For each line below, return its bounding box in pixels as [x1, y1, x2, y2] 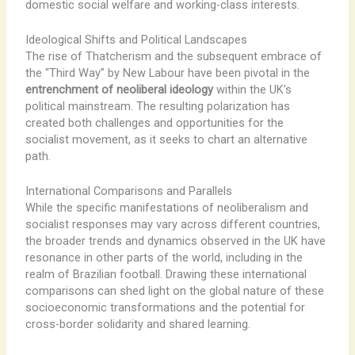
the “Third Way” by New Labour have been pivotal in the [25, 65, 310, 80]
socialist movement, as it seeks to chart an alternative [25, 132, 307, 147]
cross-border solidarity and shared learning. [25, 317, 250, 332]
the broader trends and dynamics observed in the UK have [25, 234, 326, 249]
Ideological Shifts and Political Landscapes [25, 32, 247, 47]
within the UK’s [212, 82, 292, 97]
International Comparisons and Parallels [25, 184, 232, 199]
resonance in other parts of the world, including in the [25, 250, 303, 265]
